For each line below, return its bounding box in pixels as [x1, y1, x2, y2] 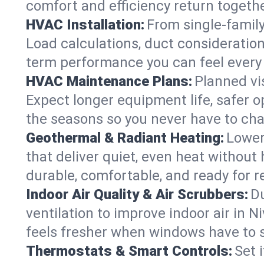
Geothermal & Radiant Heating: [26, 129, 224, 146]
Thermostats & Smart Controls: [26, 242, 232, 259]
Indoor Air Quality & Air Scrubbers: [26, 186, 248, 203]
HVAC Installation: [26, 16, 144, 33]
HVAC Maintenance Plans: [26, 72, 192, 90]
